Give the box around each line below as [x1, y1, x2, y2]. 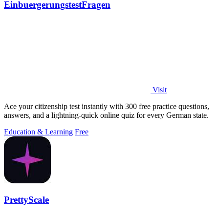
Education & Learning [4, 128, 73, 136]
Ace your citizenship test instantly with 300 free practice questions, [4, 102, 209, 111]
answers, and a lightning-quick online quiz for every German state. [4, 111, 209, 120]
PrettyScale [4, 195, 49, 205]
